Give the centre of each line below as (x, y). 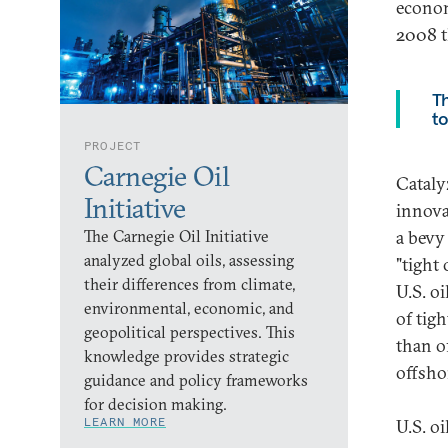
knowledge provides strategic (186, 356)
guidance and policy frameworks (196, 380)
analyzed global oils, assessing (189, 260)
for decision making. (155, 404)
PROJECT (113, 145)
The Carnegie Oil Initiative (176, 236)
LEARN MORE (125, 421)
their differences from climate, (189, 284)
